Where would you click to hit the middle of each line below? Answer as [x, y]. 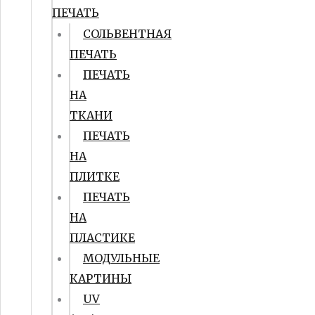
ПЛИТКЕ [95, 176]
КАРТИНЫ [101, 278]
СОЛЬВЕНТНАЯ [127, 34]
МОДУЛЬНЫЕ [121, 258]
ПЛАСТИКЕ [102, 238]
